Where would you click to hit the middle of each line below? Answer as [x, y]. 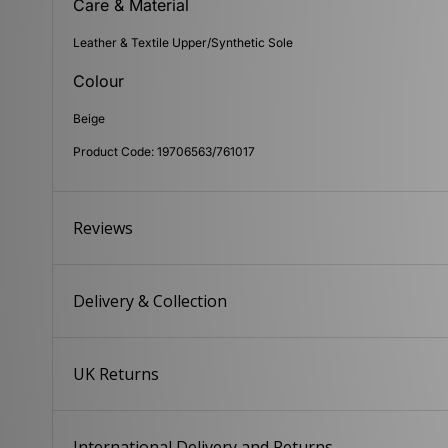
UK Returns [116, 374]
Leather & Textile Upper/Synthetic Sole [183, 43]
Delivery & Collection [150, 301]
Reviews [103, 228]
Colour [99, 81]
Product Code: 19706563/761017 [164, 152]
